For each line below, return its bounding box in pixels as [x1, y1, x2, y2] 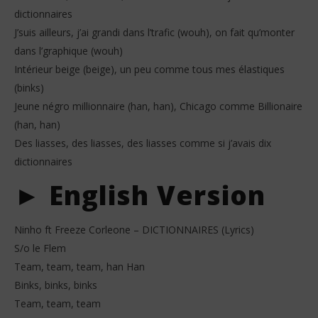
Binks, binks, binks [14, 278, 97, 292]
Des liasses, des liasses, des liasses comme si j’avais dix [14, 136, 271, 150]
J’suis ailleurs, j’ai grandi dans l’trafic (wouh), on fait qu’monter [14, 26, 295, 40]
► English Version [14, 177, 265, 214]
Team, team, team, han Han [14, 260, 145, 274]
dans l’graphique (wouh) [14, 44, 123, 58]
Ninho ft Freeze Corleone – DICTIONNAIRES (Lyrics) [14, 223, 254, 237]
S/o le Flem [14, 241, 66, 256]
